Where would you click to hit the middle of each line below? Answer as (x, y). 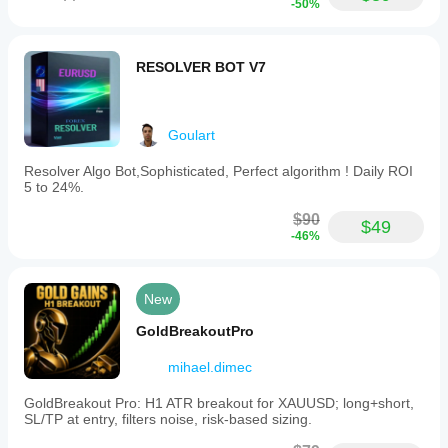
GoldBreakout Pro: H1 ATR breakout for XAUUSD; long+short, (219, 403)
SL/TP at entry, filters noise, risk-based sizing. (168, 419)
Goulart (191, 135)
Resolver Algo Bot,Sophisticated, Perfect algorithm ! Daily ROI (218, 171)
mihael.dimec (210, 367)
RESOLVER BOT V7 (201, 67)
